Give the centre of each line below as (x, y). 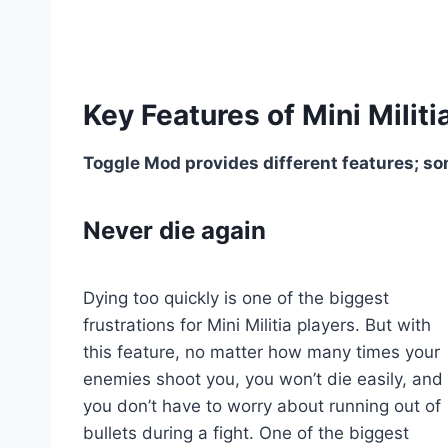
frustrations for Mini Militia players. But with (257, 324)
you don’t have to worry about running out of (262, 405)
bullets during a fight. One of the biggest (246, 432)
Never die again (177, 230)
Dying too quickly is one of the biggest (236, 297)
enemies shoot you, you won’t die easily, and (263, 378)
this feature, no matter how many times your (261, 351)
